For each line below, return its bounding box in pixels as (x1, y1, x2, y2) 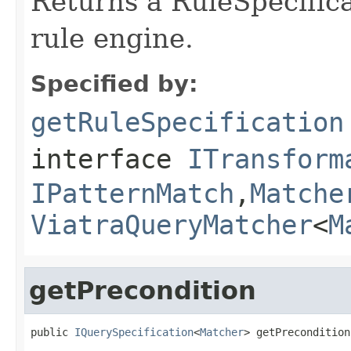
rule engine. (31, 22, 194, 54)
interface (31, 143, 187, 175)
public (31, 325, 74, 338)
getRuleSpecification (31, 106, 344, 138)
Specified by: (31, 70, 198, 97)
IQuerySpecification (74, 325, 194, 338)
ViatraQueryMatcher (31, 208, 313, 241)
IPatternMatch (31, 177, 234, 209)
